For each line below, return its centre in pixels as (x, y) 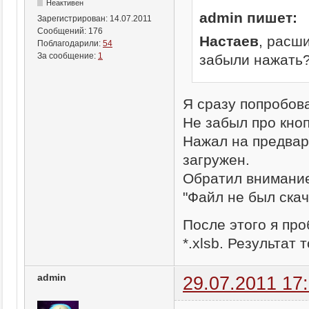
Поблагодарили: (70, 43)
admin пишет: (248, 18)
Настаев (229, 41)
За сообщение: (68, 56)
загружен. (216, 159)
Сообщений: (63, 31)
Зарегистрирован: (73, 18)
